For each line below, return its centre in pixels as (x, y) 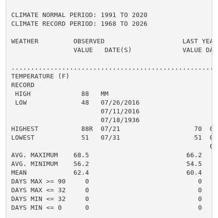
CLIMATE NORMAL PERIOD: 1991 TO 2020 (79, 15)
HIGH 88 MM (60, 93)
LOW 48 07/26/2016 (75, 102)
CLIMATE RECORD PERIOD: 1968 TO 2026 (79, 23)
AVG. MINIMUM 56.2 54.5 (106, 163)
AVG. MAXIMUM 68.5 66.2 (106, 155)
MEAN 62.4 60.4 (106, 172)
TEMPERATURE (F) (40, 76)
